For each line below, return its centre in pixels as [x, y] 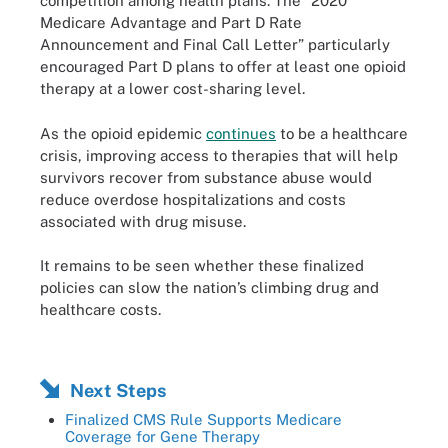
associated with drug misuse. [143, 221]
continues [241, 133]
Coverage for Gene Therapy [162, 436]
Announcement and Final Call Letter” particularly [215, 44]
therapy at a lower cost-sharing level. [172, 88]
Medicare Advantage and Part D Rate [171, 22]
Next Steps [118, 390]
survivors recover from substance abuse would [206, 177]
